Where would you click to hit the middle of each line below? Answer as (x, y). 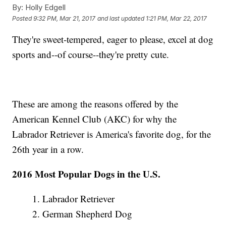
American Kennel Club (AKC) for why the (95, 119)
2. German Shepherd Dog (84, 214)
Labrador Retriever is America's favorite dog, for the (112, 134)
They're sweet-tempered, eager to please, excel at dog (113, 39)
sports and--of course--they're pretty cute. (91, 54)
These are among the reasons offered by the (95, 104)
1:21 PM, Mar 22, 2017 (177, 18)
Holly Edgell (45, 8)
